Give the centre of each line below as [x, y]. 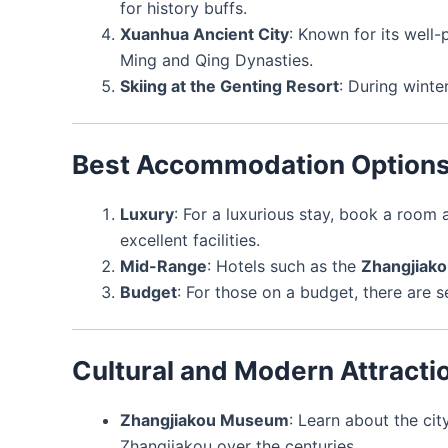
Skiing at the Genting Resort [229, 85]
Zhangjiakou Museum [204, 419]
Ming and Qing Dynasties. [216, 59]
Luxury [147, 213]
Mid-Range [163, 265]
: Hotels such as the [284, 265]
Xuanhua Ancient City [204, 33]
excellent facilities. [190, 239]
